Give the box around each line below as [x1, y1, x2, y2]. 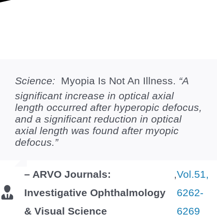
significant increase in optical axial [15, 90, 174, 101]
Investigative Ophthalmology [24, 187, 166, 199]
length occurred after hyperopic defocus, [15, 101, 202, 113]
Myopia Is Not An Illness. [61, 75, 179, 86]
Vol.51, [177, 169, 209, 180]
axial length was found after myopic [15, 124, 179, 136]
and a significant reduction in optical [15, 113, 182, 124]
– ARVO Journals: [24, 169, 111, 180]
